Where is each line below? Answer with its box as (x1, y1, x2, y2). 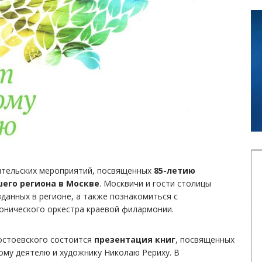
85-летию (154, 165, 195, 177)
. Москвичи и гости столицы (99, 178, 211, 189)
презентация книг (94, 234, 175, 246)
